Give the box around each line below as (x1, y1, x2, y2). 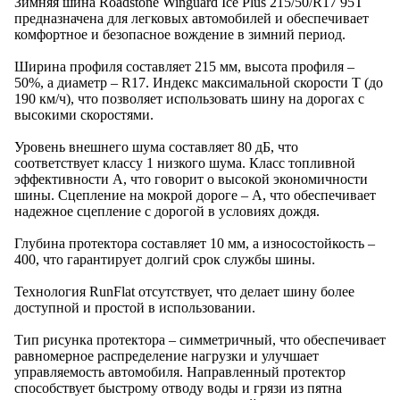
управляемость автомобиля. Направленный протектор (14, 364, 346, 379)
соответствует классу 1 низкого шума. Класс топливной (14, 155, 355, 171)
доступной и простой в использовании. (14, 300, 255, 315)
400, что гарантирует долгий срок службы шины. (14, 252, 315, 267)
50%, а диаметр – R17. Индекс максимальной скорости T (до (14, 75, 383, 90)
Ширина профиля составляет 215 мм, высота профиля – (14, 59, 354, 74)
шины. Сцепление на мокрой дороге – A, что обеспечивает (14, 187, 376, 203)
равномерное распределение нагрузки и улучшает (14, 348, 319, 363)
